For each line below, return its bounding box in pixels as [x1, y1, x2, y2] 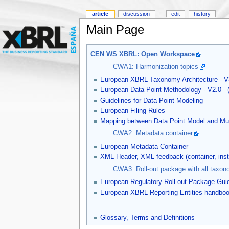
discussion [123, 11, 150, 17]
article [92, 11, 109, 17]
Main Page [86, 22, 144, 37]
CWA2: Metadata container [112, 130, 193, 138]
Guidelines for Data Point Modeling [100, 97, 203, 104]
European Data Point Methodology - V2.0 [100, 86, 222, 94]
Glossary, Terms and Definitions [100, 214, 195, 222]
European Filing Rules [100, 107, 166, 115]
